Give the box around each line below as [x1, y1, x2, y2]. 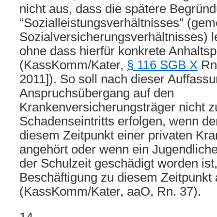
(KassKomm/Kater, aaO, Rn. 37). [19, 185, 201, 198]
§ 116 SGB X [127, 58, 198, 72]
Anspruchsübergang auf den [19, 86, 174, 100]
